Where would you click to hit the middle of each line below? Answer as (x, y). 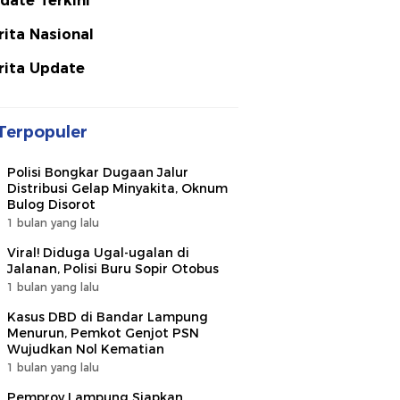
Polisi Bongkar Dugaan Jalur (98, 172)
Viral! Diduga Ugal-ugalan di (98, 253)
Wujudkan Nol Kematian (86, 349)
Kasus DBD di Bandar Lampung (108, 317)
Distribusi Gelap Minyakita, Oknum (117, 188)
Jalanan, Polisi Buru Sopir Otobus (113, 269)
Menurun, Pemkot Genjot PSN (103, 333)
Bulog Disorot (51, 204)
